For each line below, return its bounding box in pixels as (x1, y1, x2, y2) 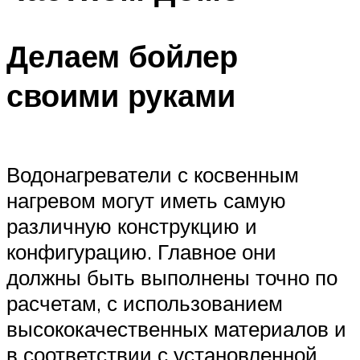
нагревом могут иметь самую (6, 186, 286, 213)
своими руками (6, 76, 235, 116)
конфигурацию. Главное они (6, 238, 276, 264)
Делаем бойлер (6, 36, 238, 76)
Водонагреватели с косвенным (6, 161, 299, 187)
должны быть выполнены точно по (6, 264, 337, 290)
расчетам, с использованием (6, 289, 283, 316)
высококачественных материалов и (6, 315, 346, 342)
